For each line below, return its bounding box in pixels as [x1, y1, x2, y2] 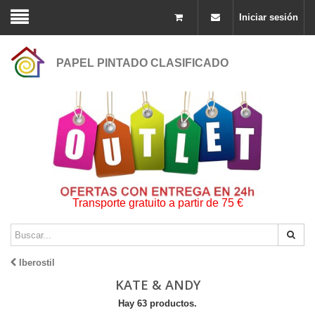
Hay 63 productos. [118, 298, 197, 309]
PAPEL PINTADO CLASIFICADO [56, 57, 229, 69]
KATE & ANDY [115, 276, 200, 293]
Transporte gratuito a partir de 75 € [72, 197, 243, 209]
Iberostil [19, 257, 55, 268]
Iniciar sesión [239, 12, 298, 22]
